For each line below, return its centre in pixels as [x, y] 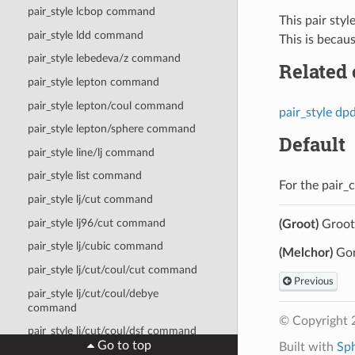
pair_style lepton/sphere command [111, 129]
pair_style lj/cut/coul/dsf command [112, 331]
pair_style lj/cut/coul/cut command [112, 269]
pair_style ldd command [85, 35]
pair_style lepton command [93, 82]
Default [312, 144]
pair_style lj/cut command [90, 200]
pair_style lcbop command [91, 12]
